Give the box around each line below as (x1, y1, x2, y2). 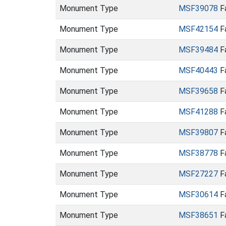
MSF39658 (179, 86, 218, 96)
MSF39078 (179, 4, 218, 13)
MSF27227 (179, 169, 218, 179)
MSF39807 (179, 128, 218, 137)
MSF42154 (179, 24, 218, 34)
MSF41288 (179, 107, 218, 117)
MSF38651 (179, 210, 218, 220)
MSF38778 (179, 148, 218, 158)
